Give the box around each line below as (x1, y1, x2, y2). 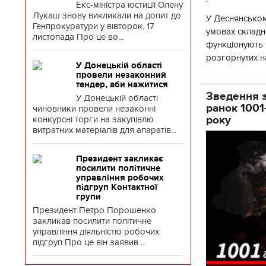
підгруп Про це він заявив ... (33, 237, 146, 248)
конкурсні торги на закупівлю (33, 114, 154, 125)
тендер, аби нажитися (76, 80, 168, 89)
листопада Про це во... (33, 31, 123, 42)
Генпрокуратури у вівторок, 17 (33, 21, 154, 31)
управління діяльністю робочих (33, 226, 159, 237)
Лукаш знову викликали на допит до (33, 10, 181, 21)
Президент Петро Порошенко (33, 205, 156, 216)
